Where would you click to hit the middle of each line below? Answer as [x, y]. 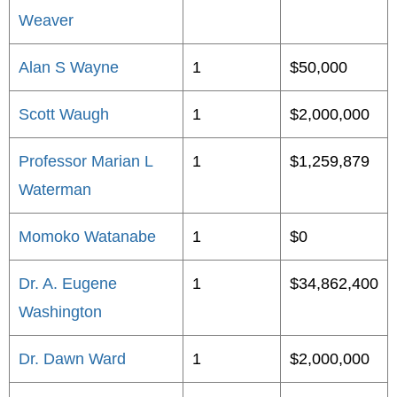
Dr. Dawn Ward [72, 359]
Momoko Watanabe [87, 237]
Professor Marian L [86, 161]
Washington [60, 312]
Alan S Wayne [69, 67]
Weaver [46, 20]
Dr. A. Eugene [68, 284]
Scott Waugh [64, 114]
